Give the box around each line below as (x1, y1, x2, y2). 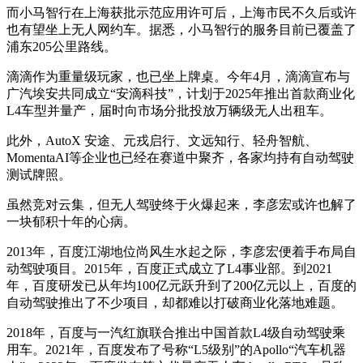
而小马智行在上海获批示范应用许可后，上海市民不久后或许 (6, 5, 357, 19)
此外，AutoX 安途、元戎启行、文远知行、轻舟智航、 (6, 133, 318, 147)
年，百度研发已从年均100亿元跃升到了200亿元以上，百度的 (6, 278, 357, 293)
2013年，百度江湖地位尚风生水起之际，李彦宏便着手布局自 (6, 244, 357, 258)
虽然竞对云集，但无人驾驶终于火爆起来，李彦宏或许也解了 (6, 197, 357, 211)
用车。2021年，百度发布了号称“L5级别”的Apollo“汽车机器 (6, 342, 346, 357)
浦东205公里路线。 (6, 39, 117, 53)
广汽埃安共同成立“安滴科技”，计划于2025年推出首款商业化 (6, 86, 355, 100)
